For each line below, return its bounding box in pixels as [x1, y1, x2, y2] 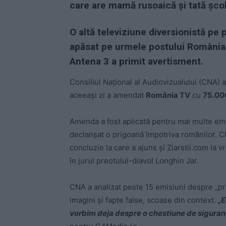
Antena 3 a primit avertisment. [70, 55, 203, 67]
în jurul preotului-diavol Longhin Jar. [70, 155, 199, 165]
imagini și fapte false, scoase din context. [70, 195, 218, 205]
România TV [146, 90, 190, 100]
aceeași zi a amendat [70, 90, 146, 100]
